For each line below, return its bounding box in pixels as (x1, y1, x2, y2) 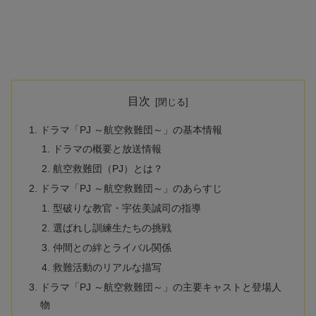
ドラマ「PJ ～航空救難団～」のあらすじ (40, 183, 223, 195)
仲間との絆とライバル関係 (52, 241, 171, 253)
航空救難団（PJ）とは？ (52, 163, 163, 175)
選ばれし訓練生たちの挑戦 (52, 221, 171, 233)
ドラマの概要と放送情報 (52, 143, 162, 155)
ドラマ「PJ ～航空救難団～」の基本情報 (40, 123, 223, 135)
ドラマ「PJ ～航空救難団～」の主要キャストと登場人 (40, 281, 282, 293)
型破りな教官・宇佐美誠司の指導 (52, 202, 201, 214)
